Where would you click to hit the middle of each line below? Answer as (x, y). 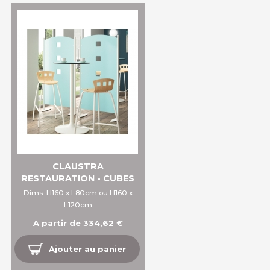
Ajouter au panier (88, 249)
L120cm (78, 205)
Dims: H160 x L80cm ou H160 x (78, 193)
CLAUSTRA (78, 167)
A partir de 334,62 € (78, 223)
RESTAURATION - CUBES (78, 179)
